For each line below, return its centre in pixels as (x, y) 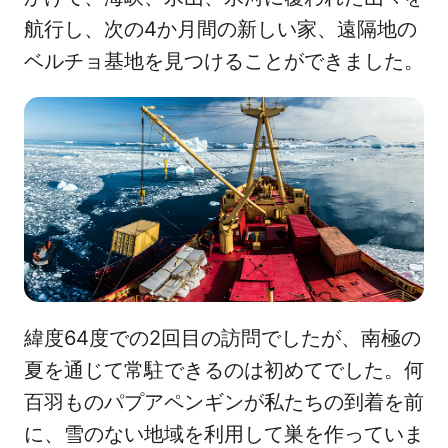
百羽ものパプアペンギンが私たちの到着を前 (224, 402)
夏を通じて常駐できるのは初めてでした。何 (224, 370)
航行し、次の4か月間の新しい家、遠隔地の (220, 28)
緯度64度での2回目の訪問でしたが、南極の (222, 338)
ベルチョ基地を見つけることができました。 (224, 60)
